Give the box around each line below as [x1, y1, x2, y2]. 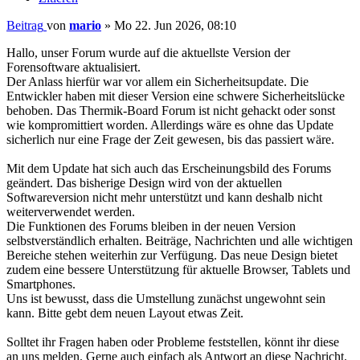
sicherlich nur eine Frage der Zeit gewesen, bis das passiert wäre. [6, 133, 334, 147]
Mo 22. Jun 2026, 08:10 [114, 18, 236, 33]
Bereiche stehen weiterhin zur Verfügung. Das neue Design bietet [6, 248, 337, 263]
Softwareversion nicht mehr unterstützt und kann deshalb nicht [6, 190, 322, 205]
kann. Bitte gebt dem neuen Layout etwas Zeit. [6, 306, 243, 321]
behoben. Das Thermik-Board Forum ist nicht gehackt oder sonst [6, 104, 335, 118]
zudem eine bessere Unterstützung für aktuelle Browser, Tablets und [6, 263, 350, 277]
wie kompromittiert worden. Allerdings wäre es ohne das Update [6, 118, 333, 133]
